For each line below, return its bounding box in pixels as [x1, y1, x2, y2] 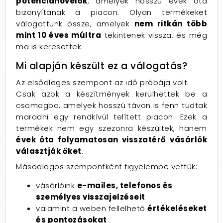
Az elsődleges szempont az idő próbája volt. [16, 77, 189, 88]
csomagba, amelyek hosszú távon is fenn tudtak [16, 100, 207, 111]
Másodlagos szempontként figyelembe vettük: [16, 161, 197, 172]
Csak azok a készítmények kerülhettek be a [16, 89, 207, 99]
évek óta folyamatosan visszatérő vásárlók [16, 134, 207, 145]
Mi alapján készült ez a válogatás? [16, 59, 187, 73]
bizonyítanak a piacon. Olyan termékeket [16, 7, 207, 17]
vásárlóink [36, 180, 77, 191]
